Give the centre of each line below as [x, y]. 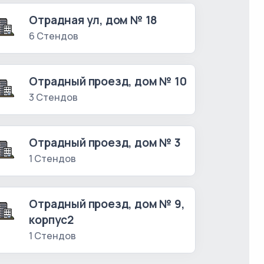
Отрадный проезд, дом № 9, [107, 204]
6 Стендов [54, 36]
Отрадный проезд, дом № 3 [105, 143]
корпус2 [51, 220]
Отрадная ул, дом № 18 [93, 20]
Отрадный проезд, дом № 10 [108, 82]
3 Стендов [54, 98]
